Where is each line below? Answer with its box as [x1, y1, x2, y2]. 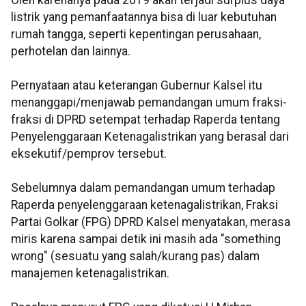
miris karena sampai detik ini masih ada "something [11, 232, 281, 247]
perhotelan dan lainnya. [11, 44, 130, 59]
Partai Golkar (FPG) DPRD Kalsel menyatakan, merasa [11, 215, 290, 229]
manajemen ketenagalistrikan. [11, 266, 169, 281]
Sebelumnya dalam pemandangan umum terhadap [11, 181, 275, 195]
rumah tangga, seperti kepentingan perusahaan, [11, 27, 261, 42]
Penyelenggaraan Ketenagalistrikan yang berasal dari [11, 130, 289, 144]
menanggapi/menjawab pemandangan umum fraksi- [11, 96, 287, 110]
